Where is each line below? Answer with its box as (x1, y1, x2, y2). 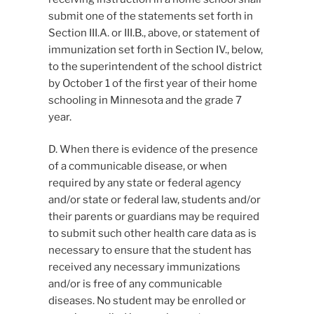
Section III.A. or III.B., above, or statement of (48, 26, 260, 39)
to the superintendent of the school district (48, 60, 262, 73)
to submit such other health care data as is (48, 227, 257, 240)
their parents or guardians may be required (48, 210, 259, 224)
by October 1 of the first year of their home (48, 76, 257, 90)
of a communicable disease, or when (48, 160, 227, 173)
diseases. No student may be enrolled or (48, 294, 246, 308)
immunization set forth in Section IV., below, (48, 43, 263, 56)
